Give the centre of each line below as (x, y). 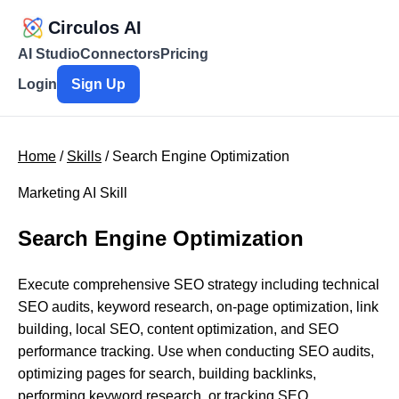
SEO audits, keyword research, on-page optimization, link (198, 306)
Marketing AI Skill (73, 193)
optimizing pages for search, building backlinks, (167, 373)
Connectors (120, 54)
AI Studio (49, 54)
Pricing (184, 54)
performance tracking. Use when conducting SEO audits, (196, 351)
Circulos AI (95, 28)
